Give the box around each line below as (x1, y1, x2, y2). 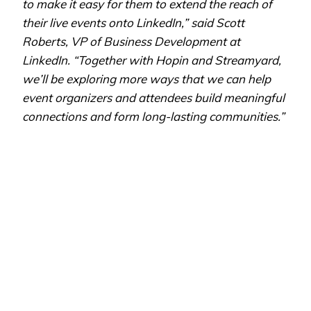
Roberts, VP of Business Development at (22, 33, 240, 49)
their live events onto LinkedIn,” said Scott (22, 15, 244, 30)
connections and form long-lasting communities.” (22, 108, 285, 124)
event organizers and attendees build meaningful (22, 90, 285, 105)
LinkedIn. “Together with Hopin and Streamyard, (22, 52, 281, 67)
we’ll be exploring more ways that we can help (22, 71, 271, 86)
